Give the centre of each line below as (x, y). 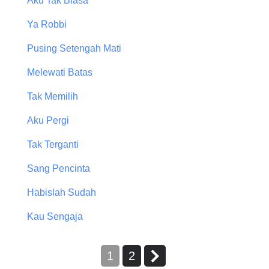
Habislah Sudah (62, 193)
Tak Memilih (53, 97)
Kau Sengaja (55, 217)
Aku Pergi (48, 121)
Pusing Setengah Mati (74, 49)
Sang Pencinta (59, 169)
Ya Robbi (47, 25)
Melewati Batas (60, 73)
